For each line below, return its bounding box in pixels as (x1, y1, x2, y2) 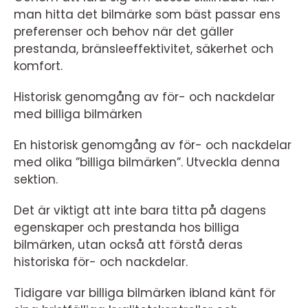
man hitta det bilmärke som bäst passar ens (14, 6, 280, 23)
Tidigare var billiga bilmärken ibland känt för (14, 285, 276, 301)
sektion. (14, 171, 58, 188)
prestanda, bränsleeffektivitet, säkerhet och (14, 41, 274, 57)
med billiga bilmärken (14, 106, 142, 122)
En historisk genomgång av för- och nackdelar (14, 137, 291, 153)
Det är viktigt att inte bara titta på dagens (14, 202, 266, 219)
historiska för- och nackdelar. (14, 254, 188, 270)
